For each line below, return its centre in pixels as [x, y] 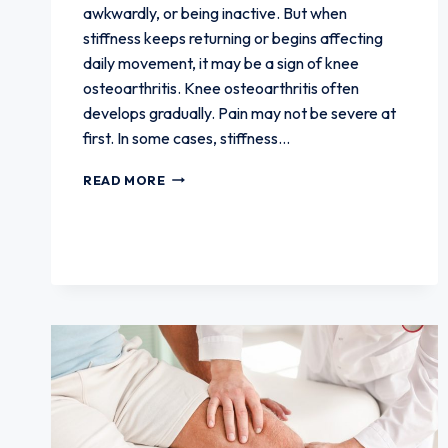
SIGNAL [191, 255]
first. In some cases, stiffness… [186, 137]
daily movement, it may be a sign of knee [221, 62]
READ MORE [124, 179]
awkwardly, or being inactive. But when [215, 12]
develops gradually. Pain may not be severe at [239, 112]
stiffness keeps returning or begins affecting [233, 37]
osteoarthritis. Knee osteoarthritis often [221, 87]
